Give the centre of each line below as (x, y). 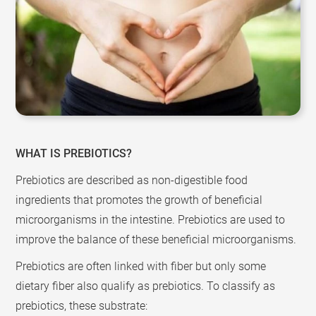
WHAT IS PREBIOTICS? (74, 153)
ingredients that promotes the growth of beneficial (139, 200)
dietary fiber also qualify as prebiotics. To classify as (146, 286)
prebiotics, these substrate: (82, 305)
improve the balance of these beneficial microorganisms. (156, 239)
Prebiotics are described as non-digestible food (132, 180)
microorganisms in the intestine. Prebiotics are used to (151, 219)
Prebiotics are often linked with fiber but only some (141, 266)
